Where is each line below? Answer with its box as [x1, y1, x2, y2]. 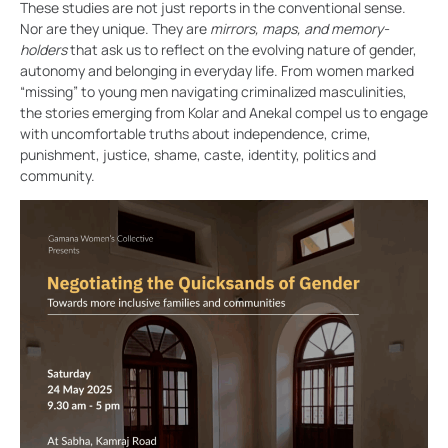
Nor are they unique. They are [20, 18, 210, 38]
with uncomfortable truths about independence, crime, [20, 123, 371, 143]
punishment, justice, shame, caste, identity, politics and [20, 144, 376, 164]
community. [20, 165, 95, 185]
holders [20, 39, 67, 59]
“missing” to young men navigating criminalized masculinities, [20, 81, 407, 101]
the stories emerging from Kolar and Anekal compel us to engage [20, 102, 428, 122]
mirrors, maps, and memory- [210, 18, 389, 38]
